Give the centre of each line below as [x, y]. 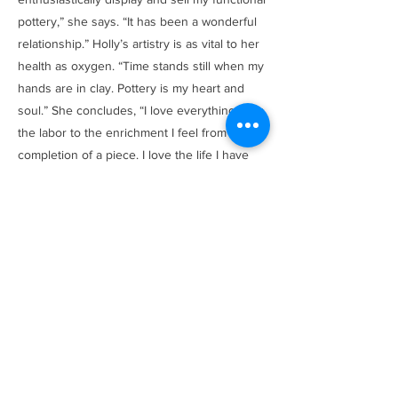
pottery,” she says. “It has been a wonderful [137, 21]
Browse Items [140, 216]
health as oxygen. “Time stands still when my [141, 65]
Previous [115, 330]
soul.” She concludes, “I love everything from [141, 110]
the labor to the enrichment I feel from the [133, 132]
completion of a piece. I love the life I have [133, 154]
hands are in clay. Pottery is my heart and [131, 88]
